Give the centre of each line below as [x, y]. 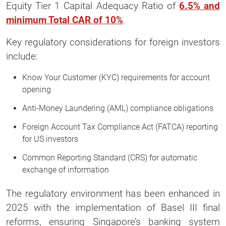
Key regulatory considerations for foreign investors [113, 42]
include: [22, 56]
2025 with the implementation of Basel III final [113, 207]
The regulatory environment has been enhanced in [113, 193]
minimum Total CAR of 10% [65, 20]
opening [37, 89]
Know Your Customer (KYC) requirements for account [116, 77]
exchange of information [66, 169]
